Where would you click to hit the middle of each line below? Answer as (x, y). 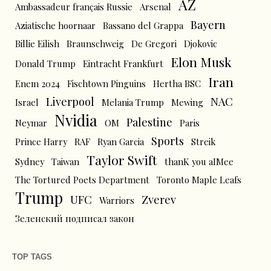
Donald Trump (45, 64)
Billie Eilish (37, 44)
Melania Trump (133, 103)
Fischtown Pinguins (106, 84)
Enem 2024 (38, 84)
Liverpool (70, 102)
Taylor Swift (122, 160)
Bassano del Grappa (143, 26)
